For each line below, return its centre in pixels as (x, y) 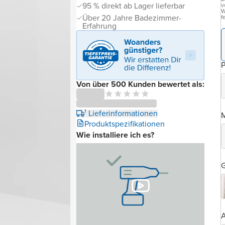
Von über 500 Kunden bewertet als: (140, 84)
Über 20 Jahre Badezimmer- (132, 18)
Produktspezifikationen (125, 124)
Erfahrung (99, 26)
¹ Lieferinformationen (121, 113)
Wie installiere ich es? (115, 135)
